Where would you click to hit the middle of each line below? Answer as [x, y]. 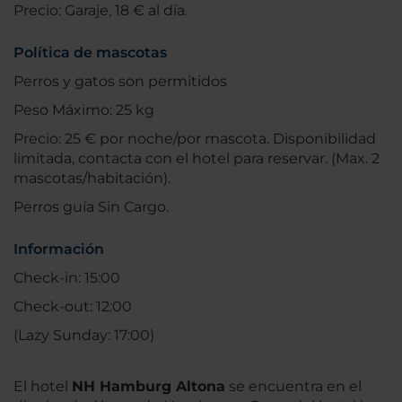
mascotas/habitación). [92, 179]
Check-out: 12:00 [73, 307]
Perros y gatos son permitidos [120, 82]
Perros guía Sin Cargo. [91, 207]
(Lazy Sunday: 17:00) [84, 336]
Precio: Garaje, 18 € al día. [100, 11]
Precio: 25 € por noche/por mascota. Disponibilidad [195, 139]
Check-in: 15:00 [67, 278]
